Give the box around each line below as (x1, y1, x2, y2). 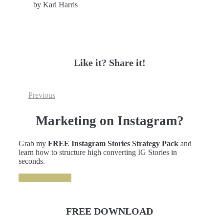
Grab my (19, 139, 48, 148)
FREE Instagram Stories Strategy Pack (48, 139, 180, 148)
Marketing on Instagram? (35, 113, 184, 128)
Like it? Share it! (73, 57, 146, 68)
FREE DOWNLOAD (66, 205, 153, 217)
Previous (28, 91, 55, 100)
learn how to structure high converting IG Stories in (19, 148, 177, 157)
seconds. (19, 157, 45, 166)
